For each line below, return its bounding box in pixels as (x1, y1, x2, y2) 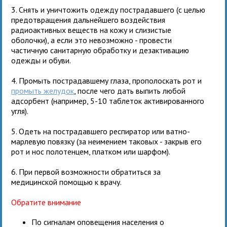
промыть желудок (11, 85, 74, 96)
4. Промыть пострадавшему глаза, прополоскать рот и (11, 75, 202, 86)
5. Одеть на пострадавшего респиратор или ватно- (11, 126, 191, 136)
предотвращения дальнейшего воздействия (11, 14, 166, 25)
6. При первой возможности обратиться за (11, 166, 161, 177)
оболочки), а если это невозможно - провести (11, 34, 172, 45)
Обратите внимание (11, 197, 82, 207)
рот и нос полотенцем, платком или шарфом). (11, 146, 171, 157)
